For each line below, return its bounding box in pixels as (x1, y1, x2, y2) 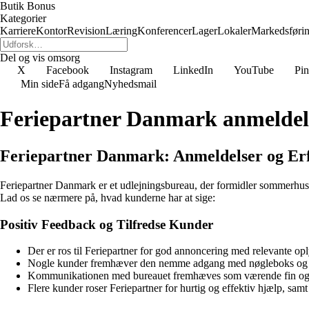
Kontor (36, 25, 67, 37)
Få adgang (59, 78, 104, 90)
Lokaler (217, 25, 251, 37)
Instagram (110, 64, 152, 76)
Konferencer (137, 25, 192, 37)
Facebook (46, 64, 89, 76)
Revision (67, 25, 106, 37)
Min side (21, 78, 59, 90)
